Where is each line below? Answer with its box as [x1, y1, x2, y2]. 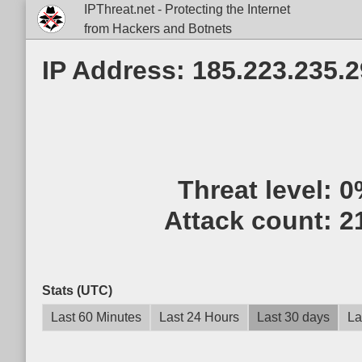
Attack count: [164, 206, 340, 235]
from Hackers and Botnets [83, 22, 232, 36]
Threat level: [178, 175, 340, 204]
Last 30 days [257, 310, 330, 324]
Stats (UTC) [42, 284, 112, 297]
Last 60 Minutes [51, 310, 141, 324]
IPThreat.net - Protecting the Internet [83, 2, 290, 16]
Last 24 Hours [159, 310, 239, 324]
